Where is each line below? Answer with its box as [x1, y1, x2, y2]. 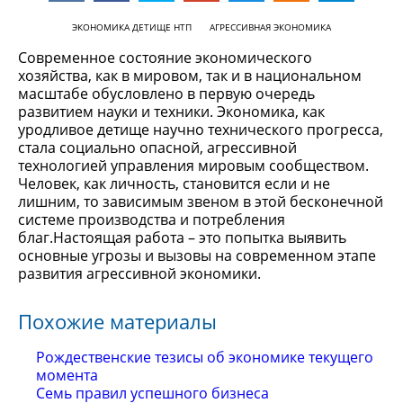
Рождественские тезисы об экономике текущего [36, 347, 373, 367]
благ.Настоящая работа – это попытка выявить [18, 228, 346, 247]
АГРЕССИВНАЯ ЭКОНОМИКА [210, 21, 331, 33]
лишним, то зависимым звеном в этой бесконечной [18, 192, 383, 211]
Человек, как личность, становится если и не [18, 174, 330, 193]
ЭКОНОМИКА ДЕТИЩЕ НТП [72, 21, 192, 33]
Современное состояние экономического [18, 48, 312, 67]
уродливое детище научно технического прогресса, [18, 120, 383, 139]
